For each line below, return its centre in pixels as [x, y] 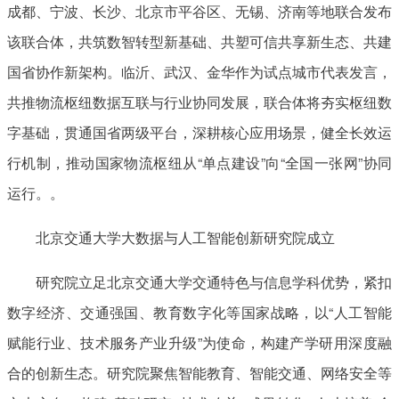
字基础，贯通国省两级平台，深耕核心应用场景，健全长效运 [199, 132]
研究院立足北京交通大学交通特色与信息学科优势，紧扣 [214, 281]
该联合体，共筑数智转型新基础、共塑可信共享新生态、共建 [199, 41]
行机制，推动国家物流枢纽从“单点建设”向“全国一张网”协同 [199, 162]
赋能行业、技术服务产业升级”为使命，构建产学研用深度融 [199, 342]
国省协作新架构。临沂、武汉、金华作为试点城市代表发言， [199, 71]
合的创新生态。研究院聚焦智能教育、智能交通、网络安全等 [199, 372]
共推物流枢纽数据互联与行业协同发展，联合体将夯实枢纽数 [199, 102]
